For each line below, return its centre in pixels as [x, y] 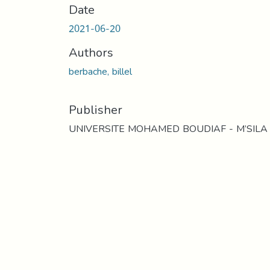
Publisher [96, 109]
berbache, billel [100, 71]
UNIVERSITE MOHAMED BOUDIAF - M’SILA [168, 128]
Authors [91, 52]
